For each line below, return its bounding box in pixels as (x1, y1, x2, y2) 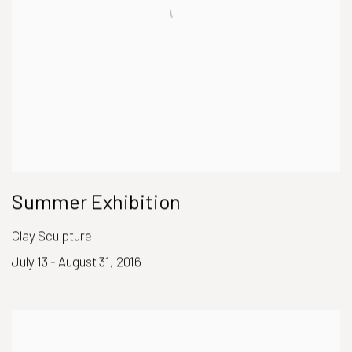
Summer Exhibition (12, 189, 181, 214)
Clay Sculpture (12, 227, 92, 244)
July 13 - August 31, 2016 (12, 253, 141, 269)
